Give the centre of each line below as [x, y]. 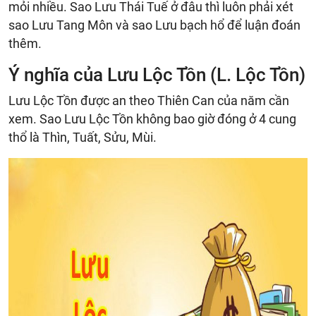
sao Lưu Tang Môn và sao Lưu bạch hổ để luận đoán [154, 25]
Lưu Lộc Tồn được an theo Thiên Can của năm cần [149, 100]
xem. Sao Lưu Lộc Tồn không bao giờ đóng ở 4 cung [152, 119]
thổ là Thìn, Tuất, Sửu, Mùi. [83, 137]
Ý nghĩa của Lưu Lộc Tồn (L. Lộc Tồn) [157, 74]
